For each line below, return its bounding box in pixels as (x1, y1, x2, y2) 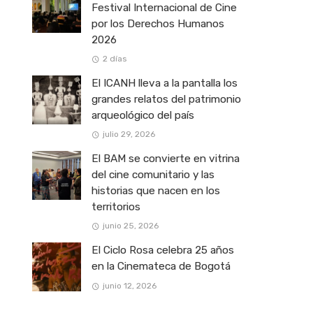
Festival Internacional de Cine (92, 1, 237, 14)
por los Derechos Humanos (92, 17, 224, 30)
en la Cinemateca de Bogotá (92, 260, 231, 273)
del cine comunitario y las (92, 168, 214, 182)
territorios (92, 201, 140, 214)
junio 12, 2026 (102, 280, 156, 291)
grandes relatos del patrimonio (92, 93, 241, 106)
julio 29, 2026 (102, 129, 155, 140)
